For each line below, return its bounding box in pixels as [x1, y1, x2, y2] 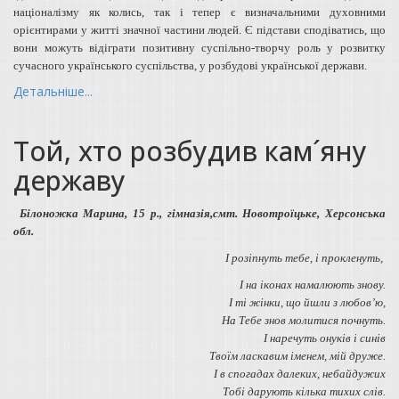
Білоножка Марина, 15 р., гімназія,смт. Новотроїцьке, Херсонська [19, 206, 387, 220]
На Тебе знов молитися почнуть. [222, 313, 386, 327]
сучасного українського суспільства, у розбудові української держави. [13, 58, 367, 72]
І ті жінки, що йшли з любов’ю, [229, 295, 386, 309]
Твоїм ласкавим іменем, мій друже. [209, 348, 386, 362]
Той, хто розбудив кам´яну [13, 132, 367, 169]
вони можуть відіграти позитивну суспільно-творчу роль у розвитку [13, 40, 386, 54]
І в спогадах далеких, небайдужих [214, 366, 386, 380]
